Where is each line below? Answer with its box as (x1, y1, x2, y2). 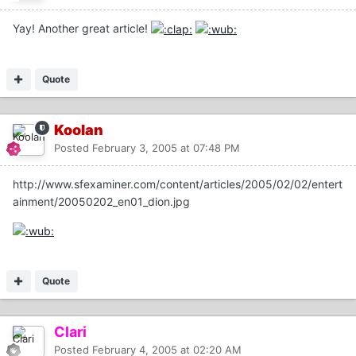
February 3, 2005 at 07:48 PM (92, 141, 240, 154)
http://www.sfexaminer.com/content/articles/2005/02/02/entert (13, 176, 342, 191)
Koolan (54, 121, 103, 138)
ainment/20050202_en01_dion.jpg (13, 194, 190, 208)
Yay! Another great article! (13, 21, 151, 35)
